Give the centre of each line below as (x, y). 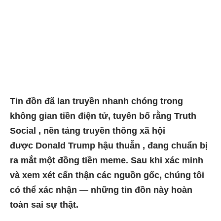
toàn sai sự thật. (44, 204)
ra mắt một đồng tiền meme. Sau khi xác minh (107, 160)
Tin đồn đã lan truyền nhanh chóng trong (96, 101)
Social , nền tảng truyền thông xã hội (88, 130)
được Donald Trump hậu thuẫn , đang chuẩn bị (109, 145)
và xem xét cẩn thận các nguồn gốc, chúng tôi (107, 175)
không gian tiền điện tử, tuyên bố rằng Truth (103, 116)
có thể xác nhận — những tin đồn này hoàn (101, 190)
